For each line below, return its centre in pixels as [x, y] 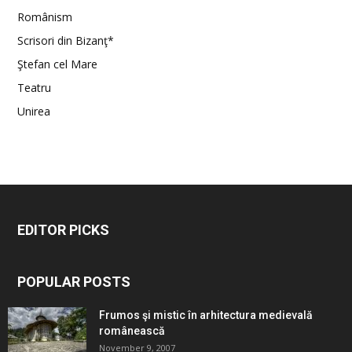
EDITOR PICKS [63, 230]
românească [132, 331]
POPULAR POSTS [74, 282]
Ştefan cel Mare [57, 64]
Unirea [34, 111]
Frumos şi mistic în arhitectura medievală [206, 315]
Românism [45, 17]
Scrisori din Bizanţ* [66, 40]
